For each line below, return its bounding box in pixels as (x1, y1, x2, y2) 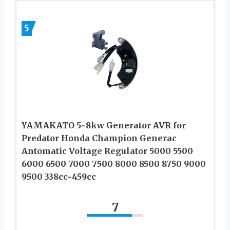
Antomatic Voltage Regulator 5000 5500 (22, 145, 193, 156)
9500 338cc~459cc (22, 171, 96, 182)
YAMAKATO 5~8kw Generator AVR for (22, 120, 186, 130)
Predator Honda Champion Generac (22, 132, 177, 143)
